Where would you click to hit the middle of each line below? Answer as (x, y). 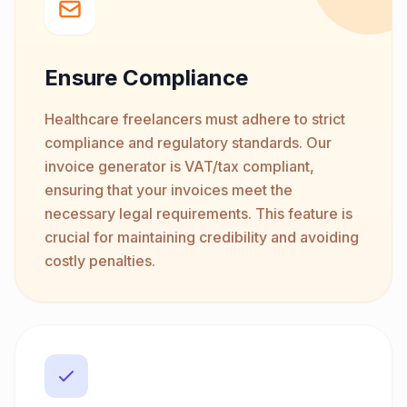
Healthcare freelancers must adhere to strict (195, 119)
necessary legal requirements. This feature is (199, 213)
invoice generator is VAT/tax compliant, (179, 166)
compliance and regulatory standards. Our (188, 142)
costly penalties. (100, 260)
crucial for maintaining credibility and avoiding (202, 237)
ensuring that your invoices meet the (169, 189)
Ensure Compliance (146, 77)
